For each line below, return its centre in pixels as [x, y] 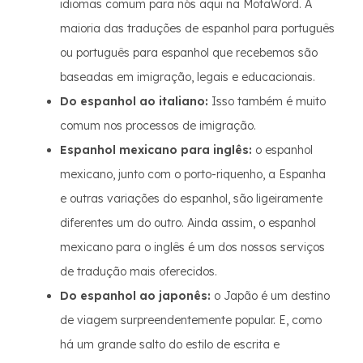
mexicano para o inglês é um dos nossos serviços [192, 247]
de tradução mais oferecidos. [139, 271]
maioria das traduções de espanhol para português [197, 28]
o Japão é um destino [270, 296]
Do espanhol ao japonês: [135, 296]
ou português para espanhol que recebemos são [189, 53]
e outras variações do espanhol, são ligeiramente [191, 199]
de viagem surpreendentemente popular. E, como [191, 320]
